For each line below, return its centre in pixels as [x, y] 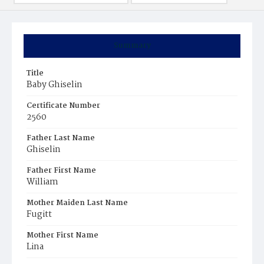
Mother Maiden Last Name [77, 203]
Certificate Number [63, 106]
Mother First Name [62, 235]
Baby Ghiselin [55, 85]
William [42, 182]
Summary [132, 46]
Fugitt [39, 214]
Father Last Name [61, 138]
